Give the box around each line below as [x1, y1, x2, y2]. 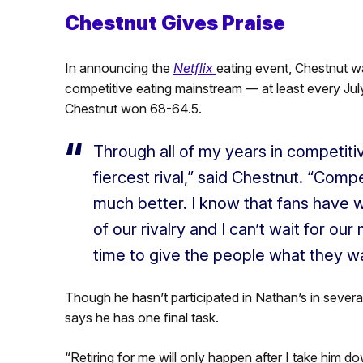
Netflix [173, 59, 216, 76]
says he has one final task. [64, 309, 219, 326]
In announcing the [64, 59, 173, 76]
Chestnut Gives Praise [64, 11, 285, 35]
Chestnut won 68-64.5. [64, 100, 202, 117]
